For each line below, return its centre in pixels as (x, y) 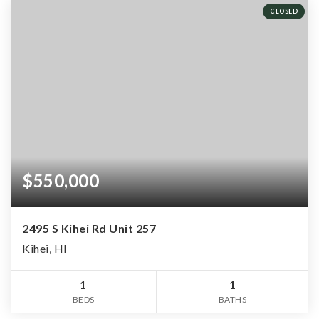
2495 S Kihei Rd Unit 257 (89, 229)
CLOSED (284, 11)
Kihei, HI (45, 249)
